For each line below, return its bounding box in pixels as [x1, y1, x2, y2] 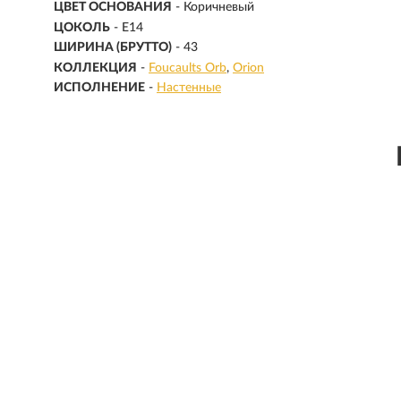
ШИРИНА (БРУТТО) [54, 41, 172, 55]
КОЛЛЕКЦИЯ [54, 61, 137, 74]
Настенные [157, 81, 221, 95]
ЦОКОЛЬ [54, 21, 110, 34]
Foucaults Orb [149, 61, 226, 74]
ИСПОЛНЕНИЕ [54, 81, 145, 95]
